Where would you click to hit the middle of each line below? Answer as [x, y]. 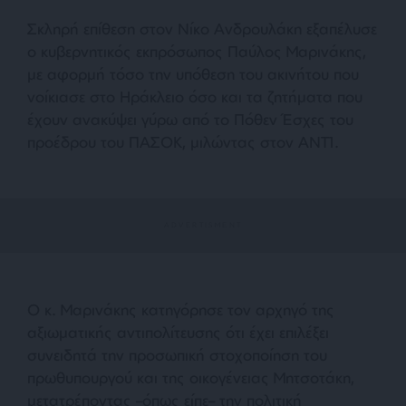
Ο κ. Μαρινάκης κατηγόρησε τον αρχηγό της [181, 309]
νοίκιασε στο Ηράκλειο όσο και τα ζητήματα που [195, 96]
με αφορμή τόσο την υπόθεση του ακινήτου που [193, 73]
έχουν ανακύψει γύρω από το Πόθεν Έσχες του [190, 119]
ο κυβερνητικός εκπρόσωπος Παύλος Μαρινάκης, [197, 51]
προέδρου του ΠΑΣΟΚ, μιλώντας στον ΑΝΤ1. [183, 141]
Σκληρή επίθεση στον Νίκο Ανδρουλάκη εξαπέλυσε [202, 28]
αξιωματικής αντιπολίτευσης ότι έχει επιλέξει [178, 332]
